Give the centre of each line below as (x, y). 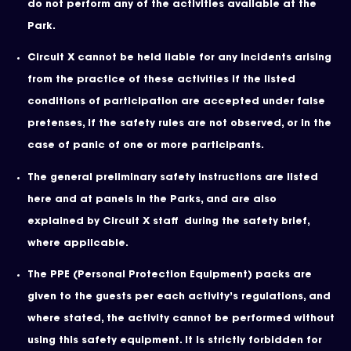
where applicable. (80, 243)
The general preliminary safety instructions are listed (173, 177)
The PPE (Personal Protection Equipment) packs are (170, 275)
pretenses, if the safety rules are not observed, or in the (179, 124)
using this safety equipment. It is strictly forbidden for (175, 341)
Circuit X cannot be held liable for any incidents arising (179, 58)
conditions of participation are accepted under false (176, 102)
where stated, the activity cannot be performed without (181, 319)
